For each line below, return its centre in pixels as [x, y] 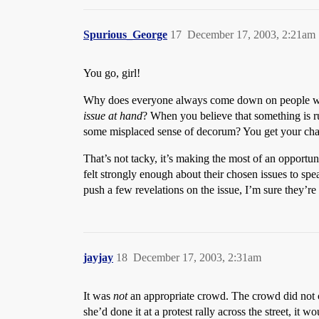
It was [98, 296]
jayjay [98, 257]
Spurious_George [125, 35]
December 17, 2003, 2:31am [197, 257]
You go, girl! [112, 73]
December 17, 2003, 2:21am [251, 35]
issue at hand [113, 116]
